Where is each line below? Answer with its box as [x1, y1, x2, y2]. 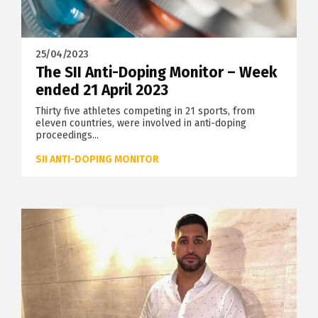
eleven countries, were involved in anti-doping [35, 117, 246, 130]
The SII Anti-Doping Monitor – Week [35, 63, 277, 82]
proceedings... [35, 129, 99, 142]
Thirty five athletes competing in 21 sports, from [35, 105, 255, 118]
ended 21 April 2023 [35, 81, 168, 100]
